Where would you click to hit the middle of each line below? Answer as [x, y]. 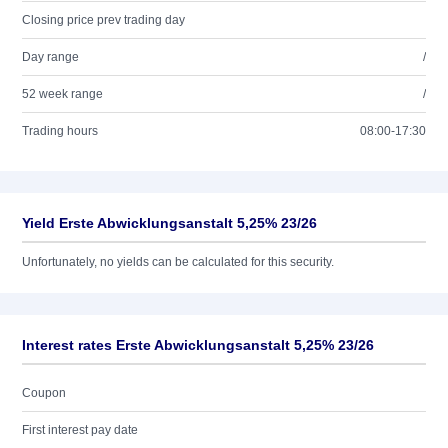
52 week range [62, 94]
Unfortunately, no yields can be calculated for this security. [178, 262]
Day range [50, 57]
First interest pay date [80, 430]
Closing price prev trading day [103, 20]
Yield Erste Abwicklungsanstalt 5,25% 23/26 [169, 223]
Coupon [44, 393]
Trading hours [60, 131]
